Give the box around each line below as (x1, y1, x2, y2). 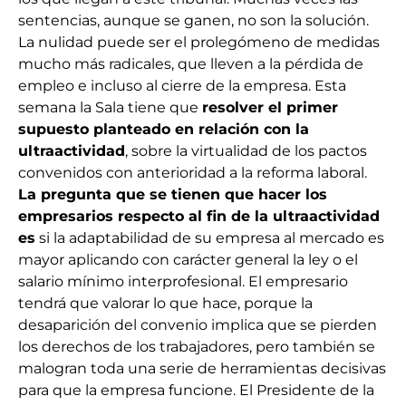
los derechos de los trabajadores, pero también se (18, 338, 375, 356)
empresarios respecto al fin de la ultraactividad (18, 208, 380, 226)
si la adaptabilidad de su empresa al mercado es (35, 229, 384, 247)
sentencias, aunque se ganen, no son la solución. (18, 12, 369, 30)
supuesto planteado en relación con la (18, 121, 309, 139)
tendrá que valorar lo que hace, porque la (18, 295, 313, 313)
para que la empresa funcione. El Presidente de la (18, 382, 374, 400)
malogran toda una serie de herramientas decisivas (18, 360, 386, 378)
